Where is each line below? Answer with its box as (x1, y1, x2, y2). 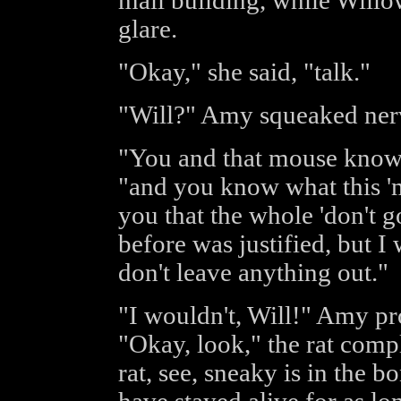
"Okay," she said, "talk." (117, 58, 371, 86)
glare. (117, 15, 177, 43)
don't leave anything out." (117, 259, 388, 286)
